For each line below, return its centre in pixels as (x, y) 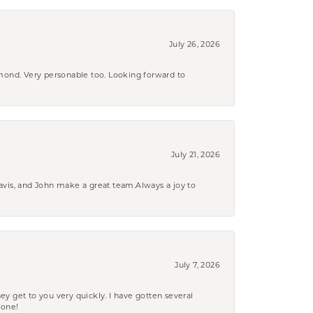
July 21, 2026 (195, 154)
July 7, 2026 (197, 264)
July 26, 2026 (194, 44)
